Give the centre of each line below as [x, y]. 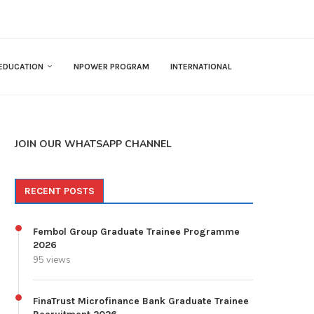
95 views [52, 260]
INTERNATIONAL [201, 67]
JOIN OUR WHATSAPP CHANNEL [93, 144]
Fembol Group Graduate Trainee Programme [136, 232]
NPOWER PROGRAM [111, 67]
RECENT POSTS [60, 191]
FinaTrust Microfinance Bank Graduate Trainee [141, 301]
